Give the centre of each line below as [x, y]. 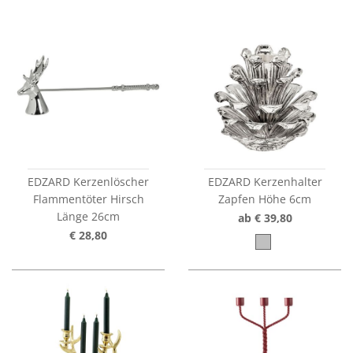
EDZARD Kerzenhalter [265, 182]
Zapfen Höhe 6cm [265, 199]
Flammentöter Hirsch [88, 199]
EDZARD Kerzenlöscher [88, 182]
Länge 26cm [88, 217]
